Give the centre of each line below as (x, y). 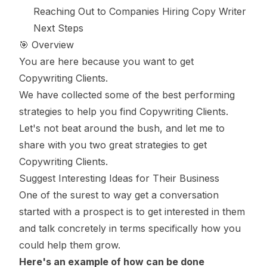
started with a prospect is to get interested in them (132, 212)
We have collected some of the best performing (127, 95)
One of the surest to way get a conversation (119, 195)
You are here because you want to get (106, 61)
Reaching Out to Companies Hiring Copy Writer (140, 11)
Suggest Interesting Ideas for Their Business (119, 178)
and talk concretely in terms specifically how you (130, 228)
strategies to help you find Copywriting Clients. (124, 111)
